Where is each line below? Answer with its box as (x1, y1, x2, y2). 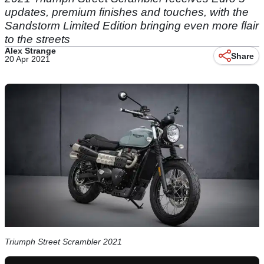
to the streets (5, 33, 70, 45)
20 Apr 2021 (5, 54, 50, 64)
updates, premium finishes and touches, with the (5, 6, 249, 18)
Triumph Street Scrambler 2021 (5, 237, 122, 247)
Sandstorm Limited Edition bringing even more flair (5, 19, 259, 32)
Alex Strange (5, 46, 56, 55)
